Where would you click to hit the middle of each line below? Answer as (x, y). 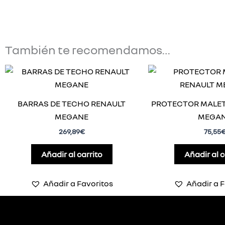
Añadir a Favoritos (78, 183)
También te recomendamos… (87, 49)
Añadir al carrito (72, 154)
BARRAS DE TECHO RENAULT (72, 104)
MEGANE (72, 117)
